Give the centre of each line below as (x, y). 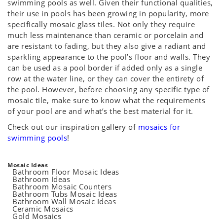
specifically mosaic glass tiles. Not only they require (101, 24)
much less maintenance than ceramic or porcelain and (106, 35)
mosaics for (159, 127)
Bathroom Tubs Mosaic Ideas (65, 194)
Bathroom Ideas (41, 179)
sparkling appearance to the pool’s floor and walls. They (109, 57)
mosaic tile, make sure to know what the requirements (106, 100)
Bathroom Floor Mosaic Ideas (66, 172)
